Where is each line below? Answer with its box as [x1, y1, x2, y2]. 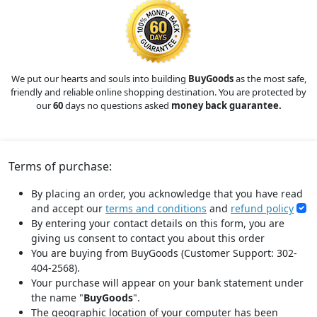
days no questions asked [62, 98, 171, 112]
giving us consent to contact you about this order [31, 231, 265, 245]
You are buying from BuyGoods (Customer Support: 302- [31, 246, 297, 260]
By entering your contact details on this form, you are [31, 216, 284, 230]
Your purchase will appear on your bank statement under [31, 275, 304, 289]
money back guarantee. [171, 98, 282, 112]
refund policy [231, 201, 294, 215]
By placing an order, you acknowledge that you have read [31, 186, 303, 200]
